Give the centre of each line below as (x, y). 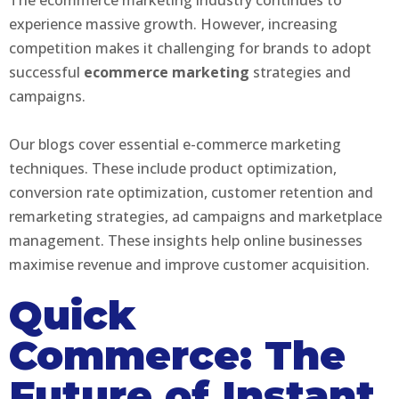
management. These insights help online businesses (186, 240)
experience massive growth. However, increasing (173, 24)
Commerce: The (177, 354)
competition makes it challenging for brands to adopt (190, 48)
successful (46, 72)
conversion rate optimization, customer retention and (191, 192)
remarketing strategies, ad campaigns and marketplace (195, 216)
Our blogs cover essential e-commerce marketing (175, 144)
